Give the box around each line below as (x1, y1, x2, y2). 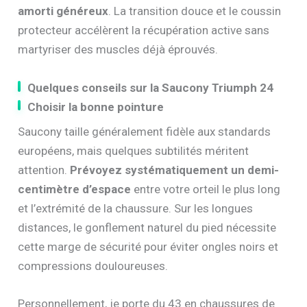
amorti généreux (18, 4, 109, 19)
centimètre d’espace (18, 182, 132, 196)
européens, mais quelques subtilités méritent (18, 143, 249, 158)
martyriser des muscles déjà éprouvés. (18, 42, 219, 57)
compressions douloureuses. (18, 258, 169, 273)
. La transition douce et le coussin (108, 4, 282, 19)
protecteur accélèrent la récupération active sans (18, 23, 270, 38)
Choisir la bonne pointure (27, 99, 164, 114)
